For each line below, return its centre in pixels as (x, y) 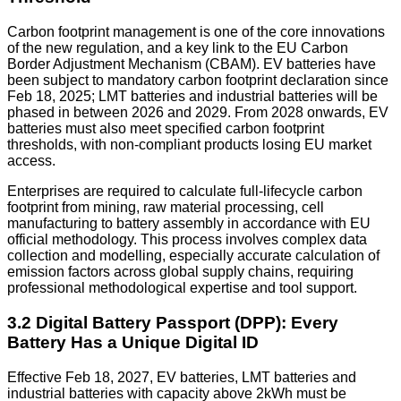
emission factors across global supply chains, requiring (180, 272)
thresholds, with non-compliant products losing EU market (189, 145)
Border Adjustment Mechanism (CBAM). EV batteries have (192, 64)
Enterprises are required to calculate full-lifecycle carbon (185, 192)
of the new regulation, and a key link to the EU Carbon (178, 48)
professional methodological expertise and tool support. (182, 288)
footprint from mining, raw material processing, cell (166, 208)
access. (31, 161)
